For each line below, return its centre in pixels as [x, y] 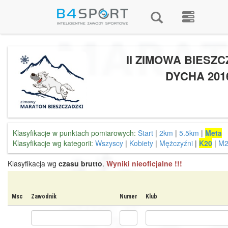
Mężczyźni [176, 143]
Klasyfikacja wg [33, 163]
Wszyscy [109, 143]
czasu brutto [80, 163]
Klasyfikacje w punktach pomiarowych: [74, 133]
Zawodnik [44, 196]
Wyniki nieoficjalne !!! [144, 163]
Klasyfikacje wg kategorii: [53, 143]
